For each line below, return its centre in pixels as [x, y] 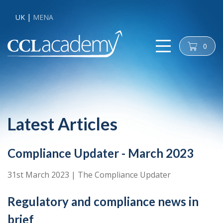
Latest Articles [62, 123]
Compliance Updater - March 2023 [101, 153]
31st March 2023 [39, 174]
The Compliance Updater [124, 174]
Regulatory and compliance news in [103, 201]
